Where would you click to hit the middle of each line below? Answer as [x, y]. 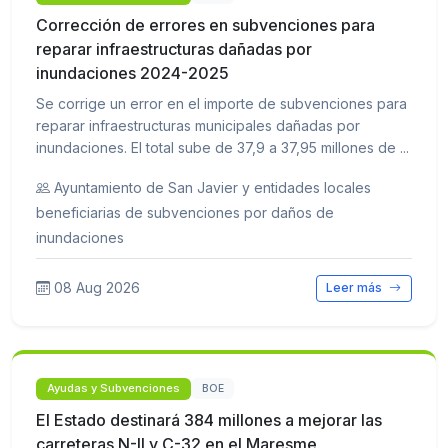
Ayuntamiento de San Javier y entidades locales [212, 188]
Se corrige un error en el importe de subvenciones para [221, 104]
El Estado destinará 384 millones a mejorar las [209, 419]
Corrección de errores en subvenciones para [205, 25]
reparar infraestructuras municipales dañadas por [198, 126]
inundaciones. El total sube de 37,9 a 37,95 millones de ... [222, 148]
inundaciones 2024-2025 [132, 73]
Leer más [356, 288]
